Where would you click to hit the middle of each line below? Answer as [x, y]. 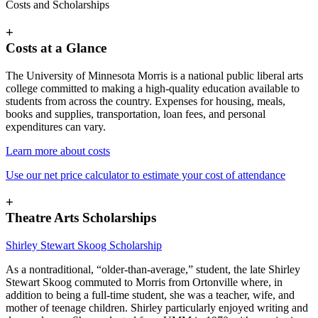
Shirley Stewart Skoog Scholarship [84, 246]
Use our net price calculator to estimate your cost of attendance [146, 175]
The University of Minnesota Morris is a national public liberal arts [154, 75]
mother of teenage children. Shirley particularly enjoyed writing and [157, 308]
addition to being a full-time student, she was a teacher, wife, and [150, 295]
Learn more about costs [58, 150]
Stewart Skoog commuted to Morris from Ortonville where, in [144, 283]
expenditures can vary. [56, 126]
